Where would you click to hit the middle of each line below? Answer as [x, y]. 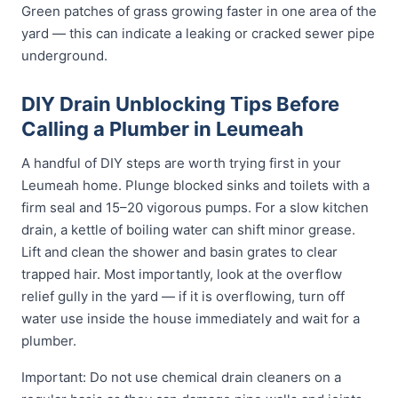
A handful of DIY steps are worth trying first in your [181, 163]
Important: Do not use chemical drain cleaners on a [181, 377]
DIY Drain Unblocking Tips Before [180, 104]
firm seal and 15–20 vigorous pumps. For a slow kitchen [195, 207]
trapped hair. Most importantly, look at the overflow [182, 274]
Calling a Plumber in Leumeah [163, 129]
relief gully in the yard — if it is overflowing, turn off [183, 296]
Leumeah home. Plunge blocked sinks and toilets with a [195, 185]
